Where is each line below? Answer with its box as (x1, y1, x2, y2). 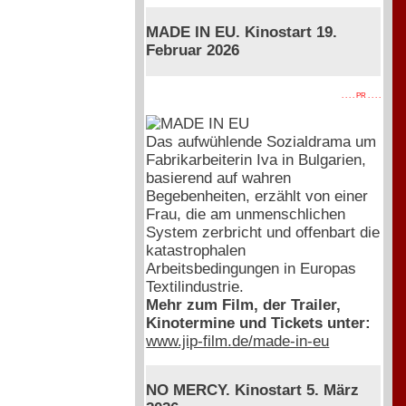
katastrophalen (146, 241, 246, 259)
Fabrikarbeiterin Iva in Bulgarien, (146, 150, 367, 169)
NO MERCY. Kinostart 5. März (146, 382, 360, 400)
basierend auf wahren (146, 169, 292, 187)
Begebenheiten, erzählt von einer (146, 187, 369, 205)
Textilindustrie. (146, 277, 245, 295)
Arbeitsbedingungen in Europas (146, 259, 357, 277)
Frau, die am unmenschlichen (146, 205, 346, 223)
